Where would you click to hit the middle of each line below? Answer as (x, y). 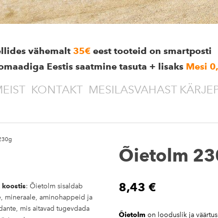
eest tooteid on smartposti (152, 51)
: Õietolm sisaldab (54, 186)
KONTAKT (57, 90)
